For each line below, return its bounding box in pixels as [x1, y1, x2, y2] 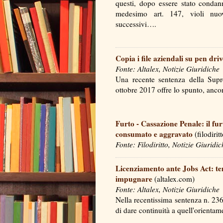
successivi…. [115, 18, 161, 29]
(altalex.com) [152, 173, 195, 184]
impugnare [115, 173, 152, 184]
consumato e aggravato [115, 128, 193, 139]
